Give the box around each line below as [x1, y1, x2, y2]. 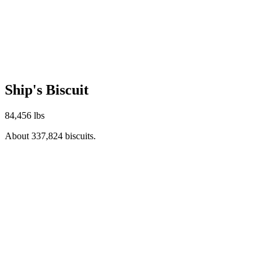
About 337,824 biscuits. [5, 131, 96, 142]
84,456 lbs [5, 110, 45, 121]
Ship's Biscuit [5, 82, 89, 98]
